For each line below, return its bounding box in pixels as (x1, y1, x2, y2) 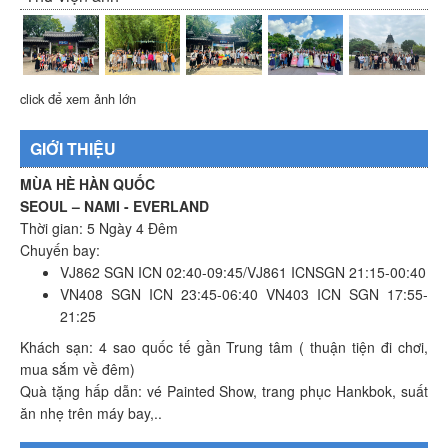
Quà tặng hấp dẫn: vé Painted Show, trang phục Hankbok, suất (20, 381, 428, 402)
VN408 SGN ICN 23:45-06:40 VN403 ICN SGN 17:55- (60, 284, 428, 305)
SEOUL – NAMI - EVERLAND (20, 196, 209, 217)
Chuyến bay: (20, 240, 100, 261)
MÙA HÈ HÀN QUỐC (20, 174, 155, 195)
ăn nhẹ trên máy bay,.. (20, 403, 162, 424)
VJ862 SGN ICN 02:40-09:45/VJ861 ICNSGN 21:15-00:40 (60, 262, 426, 283)
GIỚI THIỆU (30, 137, 116, 161)
